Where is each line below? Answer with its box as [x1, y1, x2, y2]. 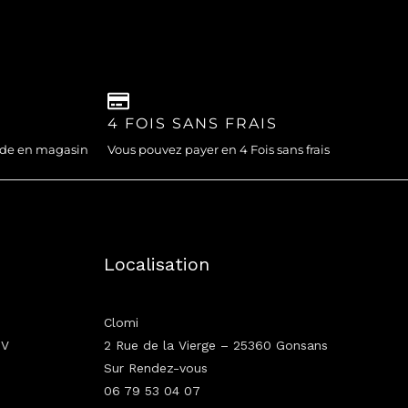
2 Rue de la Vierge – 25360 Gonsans [103, 337, 328, 352]
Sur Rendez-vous [103, 360, 208, 375]
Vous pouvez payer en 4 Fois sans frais [107, 141, 330, 157]
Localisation [103, 252, 209, 275]
